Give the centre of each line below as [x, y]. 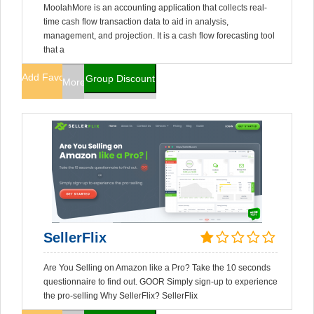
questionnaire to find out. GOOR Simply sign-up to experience [161, 282]
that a [54, 50]
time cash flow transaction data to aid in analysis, [136, 22]
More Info [84, 82]
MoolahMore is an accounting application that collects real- [155, 8]
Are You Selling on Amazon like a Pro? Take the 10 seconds [157, 268]
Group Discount [120, 78]
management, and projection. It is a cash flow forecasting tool [159, 36]
